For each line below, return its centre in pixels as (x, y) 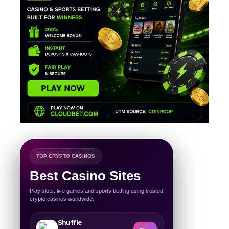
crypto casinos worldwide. (62, 199)
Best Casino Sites (85, 176)
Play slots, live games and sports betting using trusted (96, 191)
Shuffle (70, 223)
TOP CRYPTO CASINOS (66, 156)
